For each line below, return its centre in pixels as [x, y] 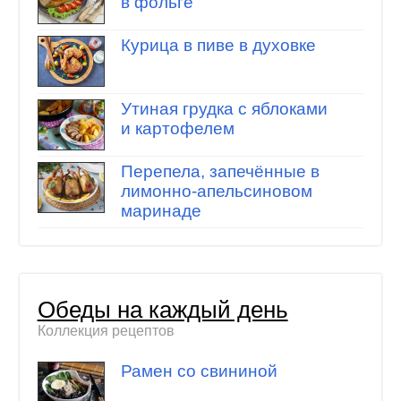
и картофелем [177, 128]
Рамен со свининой [199, 371]
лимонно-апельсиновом [216, 192]
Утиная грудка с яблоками [224, 108]
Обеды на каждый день [162, 309]
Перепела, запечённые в [220, 172]
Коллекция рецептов [106, 330]
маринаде [161, 211]
